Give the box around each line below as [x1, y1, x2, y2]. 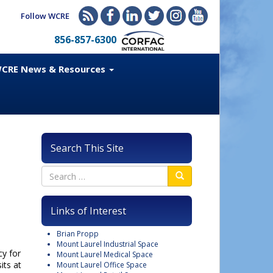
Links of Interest [51, 204, 126, 218]
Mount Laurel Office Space [57, 260, 147, 270]
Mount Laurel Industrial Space [57, 239, 158, 249]
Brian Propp [57, 229, 99, 239]
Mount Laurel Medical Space [57, 249, 153, 260]
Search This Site [51, 141, 124, 155]
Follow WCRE [21, 10, 69, 21]
